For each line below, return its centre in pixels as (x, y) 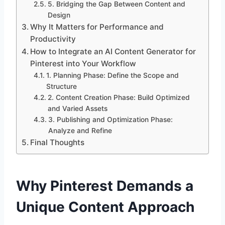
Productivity (53, 39)
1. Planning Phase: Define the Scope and (112, 76)
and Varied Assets (77, 109)
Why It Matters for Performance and (97, 27)
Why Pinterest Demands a (105, 186)
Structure (61, 87)
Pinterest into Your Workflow (83, 64)
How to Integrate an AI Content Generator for (113, 52)
